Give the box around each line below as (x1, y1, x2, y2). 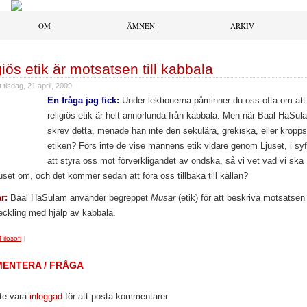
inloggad (29, 291, 62, 302)
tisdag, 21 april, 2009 (3, 82, 72, 90)
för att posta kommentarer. (62, 291, 170, 302)
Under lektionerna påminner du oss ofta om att (119, 95, 306, 106)
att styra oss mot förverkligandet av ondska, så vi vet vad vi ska (47, 156, 304, 166)
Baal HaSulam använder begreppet (8, 193, 151, 203)
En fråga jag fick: (47, 95, 119, 106)
